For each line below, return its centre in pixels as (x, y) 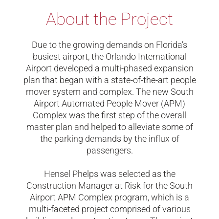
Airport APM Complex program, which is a (109, 197)
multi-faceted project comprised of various (109, 209)
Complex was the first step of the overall (109, 115)
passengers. (109, 150)
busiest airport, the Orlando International (109, 56)
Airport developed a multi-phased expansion (109, 68)
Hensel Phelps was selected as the (109, 174)
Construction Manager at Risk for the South (109, 186)
